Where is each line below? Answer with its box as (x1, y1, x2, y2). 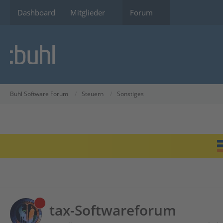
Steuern (82, 90, 104, 99)
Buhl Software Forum (10, 90, 68, 99)
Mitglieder (70, 7, 105, 17)
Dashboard (17, 7, 55, 17)
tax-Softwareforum (49, 200, 176, 220)
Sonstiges (117, 90, 144, 99)
